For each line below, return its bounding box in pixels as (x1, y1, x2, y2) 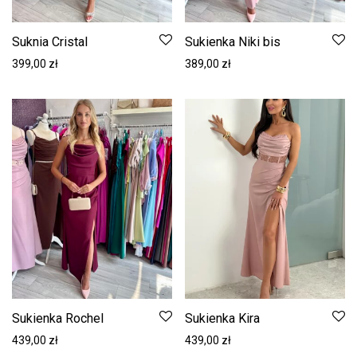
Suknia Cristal (12, 33, 88, 49)
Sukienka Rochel (12, 311, 104, 327)
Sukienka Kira (185, 311, 260, 327)
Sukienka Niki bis (185, 33, 280, 49)
